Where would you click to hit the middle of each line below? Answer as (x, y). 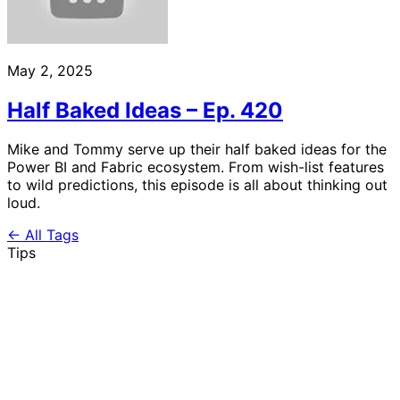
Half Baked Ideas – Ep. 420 (145, 110)
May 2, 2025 (50, 70)
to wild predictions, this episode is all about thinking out (197, 185)
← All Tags (43, 235)
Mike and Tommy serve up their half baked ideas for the (197, 150)
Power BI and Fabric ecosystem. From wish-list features (196, 167)
